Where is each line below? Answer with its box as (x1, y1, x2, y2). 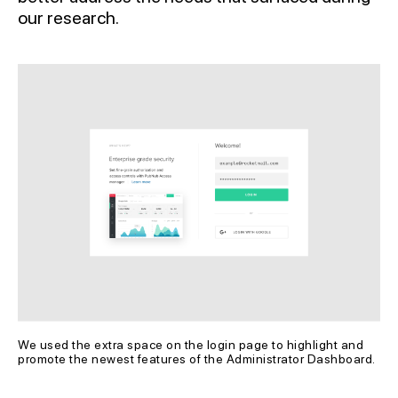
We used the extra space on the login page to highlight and (18, 338, 367, 353)
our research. (18, 7, 119, 29)
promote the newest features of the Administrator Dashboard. (18, 352, 376, 367)
